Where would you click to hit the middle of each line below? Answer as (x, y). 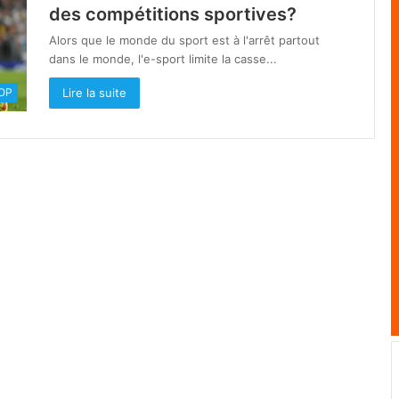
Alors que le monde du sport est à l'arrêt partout (184, 40)
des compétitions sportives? (173, 14)
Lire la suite (94, 93)
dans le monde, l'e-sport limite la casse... (163, 59)
